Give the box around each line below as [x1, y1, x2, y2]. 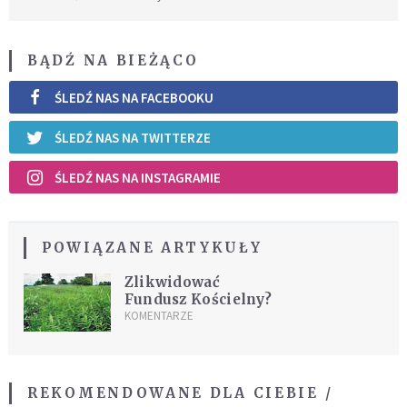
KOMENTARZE [124, 308, 194, 324]
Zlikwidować [124, 273, 220, 292]
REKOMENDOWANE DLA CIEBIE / [27, 383, 333, 402]
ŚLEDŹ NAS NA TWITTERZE [55, 128, 211, 146]
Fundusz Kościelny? [124, 291, 273, 309]
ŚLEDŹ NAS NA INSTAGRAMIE [55, 168, 221, 186]
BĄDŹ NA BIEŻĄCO [27, 52, 199, 70]
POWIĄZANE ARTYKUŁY [42, 239, 263, 257]
